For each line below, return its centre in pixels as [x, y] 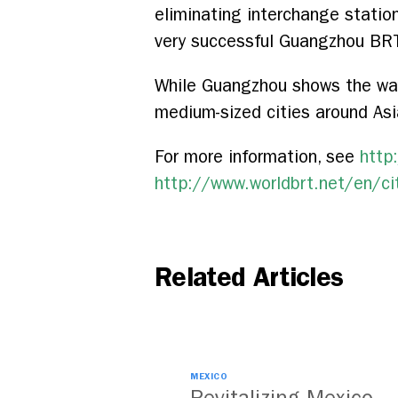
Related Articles [249, 277]
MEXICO [209, 377]
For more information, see [257, 157]
